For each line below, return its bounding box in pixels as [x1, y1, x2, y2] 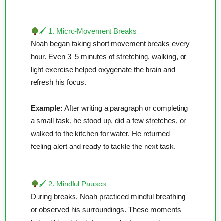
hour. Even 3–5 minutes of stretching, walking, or [31, 53, 186, 61]
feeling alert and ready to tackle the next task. [31, 142, 176, 150]
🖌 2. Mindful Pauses [38, 180, 106, 188]
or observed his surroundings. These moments [31, 205, 181, 214]
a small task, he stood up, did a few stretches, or [31, 116, 186, 125]
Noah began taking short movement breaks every [31, 40, 190, 48]
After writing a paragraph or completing [63, 104, 188, 112]
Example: [31, 104, 63, 112]
